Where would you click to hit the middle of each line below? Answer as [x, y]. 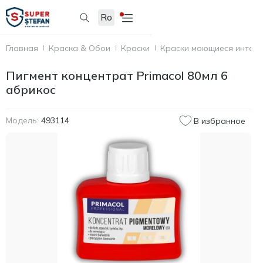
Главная [22, 48]
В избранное [220, 121]
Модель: [22, 120]
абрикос [31, 90]
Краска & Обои [80, 48]
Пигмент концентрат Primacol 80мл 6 [117, 75]
